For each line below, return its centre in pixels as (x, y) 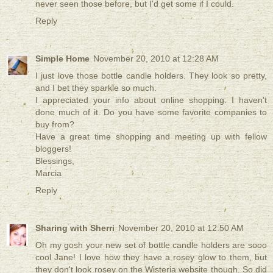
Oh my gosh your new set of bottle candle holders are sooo (151, 245)
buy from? (55, 124)
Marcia (48, 173)
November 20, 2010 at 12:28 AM (156, 58)
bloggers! (53, 148)
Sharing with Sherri (75, 228)
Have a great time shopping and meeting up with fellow (151, 136)
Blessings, (55, 161)
